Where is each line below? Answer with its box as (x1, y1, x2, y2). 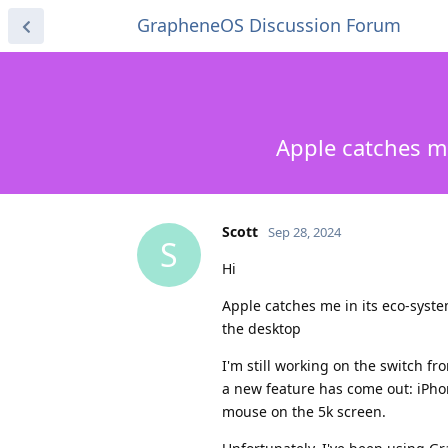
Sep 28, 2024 (268, 222, 341, 241)
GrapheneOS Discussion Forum (137, 13, 401, 37)
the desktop (222, 318, 301, 338)
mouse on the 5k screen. (222, 401, 386, 421)
